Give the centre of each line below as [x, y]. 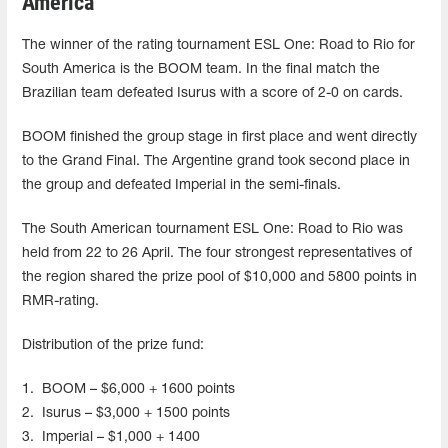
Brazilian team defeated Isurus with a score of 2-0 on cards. [212, 93]
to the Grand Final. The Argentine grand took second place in [216, 161]
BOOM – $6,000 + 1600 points [136, 389]
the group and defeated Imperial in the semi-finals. [181, 185]
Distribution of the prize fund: [113, 345]
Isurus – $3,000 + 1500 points [134, 413]
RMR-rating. [60, 301]
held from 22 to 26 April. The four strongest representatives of [217, 253]
